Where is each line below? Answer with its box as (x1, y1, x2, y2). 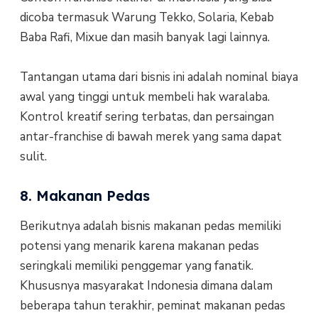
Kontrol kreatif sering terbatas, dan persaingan (19, 109, 274, 126)
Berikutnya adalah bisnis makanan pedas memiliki (19, 217, 281, 234)
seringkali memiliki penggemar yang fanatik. (19, 257, 253, 274)
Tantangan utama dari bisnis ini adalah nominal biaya (19, 69, 298, 86)
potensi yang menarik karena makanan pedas (19, 237, 259, 254)
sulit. (19, 148, 47, 165)
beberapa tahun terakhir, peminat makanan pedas (19, 297, 285, 314)
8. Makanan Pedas (19, 186, 150, 204)
